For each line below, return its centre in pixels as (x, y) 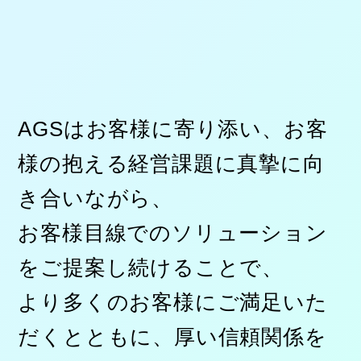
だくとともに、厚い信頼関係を (172, 337)
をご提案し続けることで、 (151, 268)
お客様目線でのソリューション (173, 233)
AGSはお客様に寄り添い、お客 (173, 129)
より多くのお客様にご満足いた (173, 303)
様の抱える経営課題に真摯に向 (171, 164)
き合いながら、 (96, 199)
